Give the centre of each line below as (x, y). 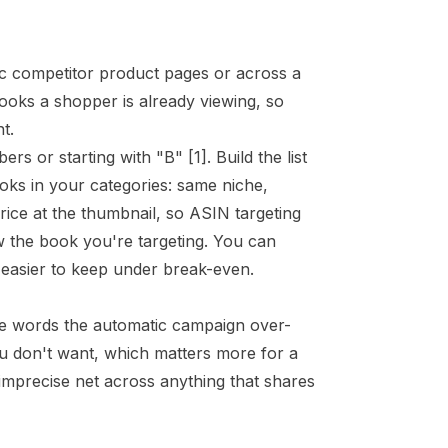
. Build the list (257, 157)
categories (129, 185)
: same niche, (218, 185)
